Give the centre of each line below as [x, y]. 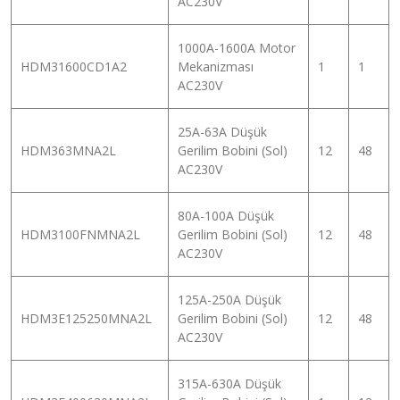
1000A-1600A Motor [237, 47]
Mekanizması [216, 66]
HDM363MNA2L [68, 150]
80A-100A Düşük [226, 215]
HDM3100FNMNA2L [80, 234]
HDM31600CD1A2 [74, 66]
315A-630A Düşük [229, 383]
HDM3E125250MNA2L [86, 318]
